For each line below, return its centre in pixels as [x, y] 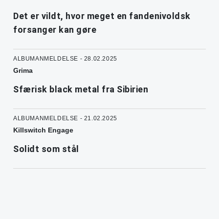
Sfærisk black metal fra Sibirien [81, 89]
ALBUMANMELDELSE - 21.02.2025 [65, 119]
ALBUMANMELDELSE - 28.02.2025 [65, 59]
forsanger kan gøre [55, 30]
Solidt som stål [46, 149]
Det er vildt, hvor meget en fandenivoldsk [102, 16]
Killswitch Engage [43, 130]
